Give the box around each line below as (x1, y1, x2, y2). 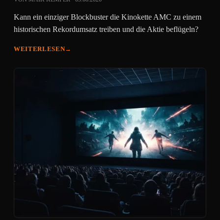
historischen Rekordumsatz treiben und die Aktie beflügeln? (14, 25, 198, 33)
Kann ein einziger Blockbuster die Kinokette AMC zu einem (14, 13, 201, 21)
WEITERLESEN (14, 45, 65, 53)
